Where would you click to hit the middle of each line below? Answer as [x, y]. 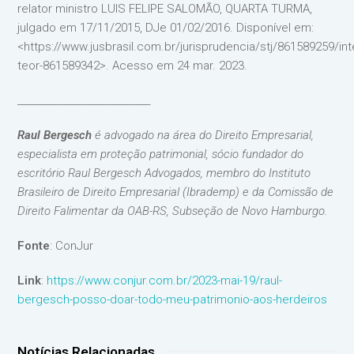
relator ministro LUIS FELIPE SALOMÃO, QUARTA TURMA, [165, 9]
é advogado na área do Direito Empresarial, [203, 135]
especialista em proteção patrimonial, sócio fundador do [161, 154]
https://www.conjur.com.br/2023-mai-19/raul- [165, 281]
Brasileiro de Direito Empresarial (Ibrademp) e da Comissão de [176, 192]
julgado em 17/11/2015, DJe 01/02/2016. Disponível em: [166, 28]
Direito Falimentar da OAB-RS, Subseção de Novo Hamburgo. [173, 211]
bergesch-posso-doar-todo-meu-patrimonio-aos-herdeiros [173, 299]
